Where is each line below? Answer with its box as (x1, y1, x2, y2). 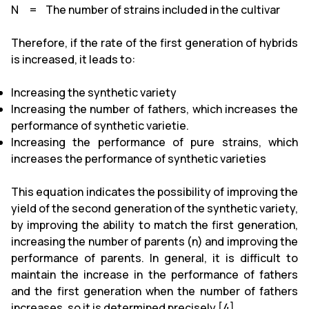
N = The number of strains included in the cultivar (11, 1, 280, 17)
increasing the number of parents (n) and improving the (11, 233, 298, 249)
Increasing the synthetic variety (11, 84, 177, 100)
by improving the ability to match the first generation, (11, 217, 298, 232)
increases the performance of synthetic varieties (11, 150, 266, 166)
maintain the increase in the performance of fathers (11, 266, 298, 282)
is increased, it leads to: (11, 51, 135, 67)
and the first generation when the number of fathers (11, 283, 298, 299)
